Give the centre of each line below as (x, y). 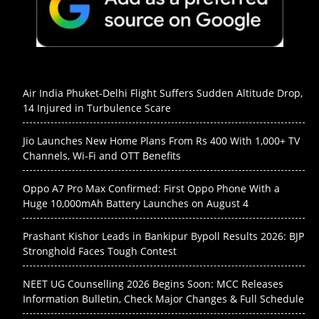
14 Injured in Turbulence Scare (97, 108)
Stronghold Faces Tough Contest (100, 251)
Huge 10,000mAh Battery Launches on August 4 (136, 204)
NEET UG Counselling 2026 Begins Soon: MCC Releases (153, 284)
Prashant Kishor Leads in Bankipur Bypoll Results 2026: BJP (163, 236)
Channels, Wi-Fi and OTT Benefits (102, 156)
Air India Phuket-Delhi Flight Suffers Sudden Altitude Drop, (163, 93)
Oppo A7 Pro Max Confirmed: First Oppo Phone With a (151, 189)
